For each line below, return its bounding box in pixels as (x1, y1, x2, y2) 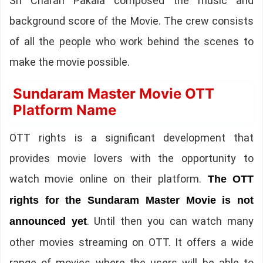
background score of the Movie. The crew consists (9, 15, 254, 28)
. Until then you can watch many (86, 215, 254, 228)
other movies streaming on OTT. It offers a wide (9, 236, 254, 249)
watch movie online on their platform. (9, 173, 201, 186)
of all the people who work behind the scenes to (9, 35, 254, 48)
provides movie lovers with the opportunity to (9, 152, 254, 165)
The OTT (201, 173, 254, 186)
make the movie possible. (9, 56, 130, 69)
